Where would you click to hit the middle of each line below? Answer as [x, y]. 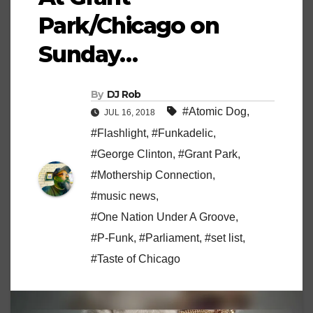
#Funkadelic [182, 133]
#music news [123, 196]
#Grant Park [208, 154]
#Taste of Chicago [136, 259]
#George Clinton [132, 154]
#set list [224, 238]
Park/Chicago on [129, 25]
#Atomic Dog [214, 111]
